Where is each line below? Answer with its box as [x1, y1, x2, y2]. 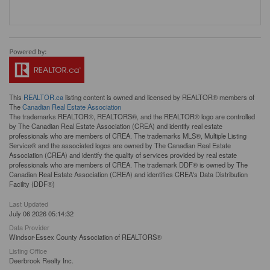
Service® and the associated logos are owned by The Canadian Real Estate [9, 140, 231, 150]
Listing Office [9, 246, 47, 256]
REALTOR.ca [24, 92, 63, 102]
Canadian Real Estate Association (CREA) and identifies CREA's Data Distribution [9, 169, 248, 179]
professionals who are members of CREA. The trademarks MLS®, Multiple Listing [9, 131, 246, 140]
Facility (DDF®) [9, 179, 55, 189]
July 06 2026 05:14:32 [9, 209, 74, 218]
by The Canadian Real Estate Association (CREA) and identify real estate [9, 121, 222, 131]
